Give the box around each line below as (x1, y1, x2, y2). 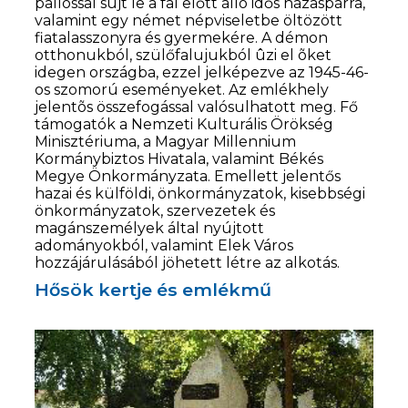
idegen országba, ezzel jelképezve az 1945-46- (35, 63, 370, 81)
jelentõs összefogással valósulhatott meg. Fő (35, 97, 359, 116)
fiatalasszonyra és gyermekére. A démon (35, 28, 329, 46)
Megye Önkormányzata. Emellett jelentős (35, 167, 342, 185)
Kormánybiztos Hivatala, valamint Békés (35, 149, 324, 168)
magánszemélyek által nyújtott (35, 219, 265, 237)
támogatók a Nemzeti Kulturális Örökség (35, 115, 334, 133)
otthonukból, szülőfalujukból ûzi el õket (35, 46, 332, 64)
